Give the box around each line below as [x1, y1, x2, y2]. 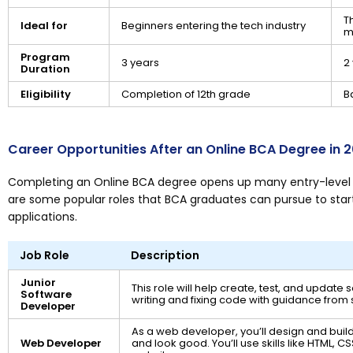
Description [131, 247, 199, 264]
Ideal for [20, 18, 68, 34]
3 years [121, 55, 159, 71]
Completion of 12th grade [121, 87, 251, 102]
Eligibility [20, 87, 71, 102]
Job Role [20, 247, 69, 264]
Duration [20, 61, 70, 77]
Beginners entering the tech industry [121, 18, 306, 34]
